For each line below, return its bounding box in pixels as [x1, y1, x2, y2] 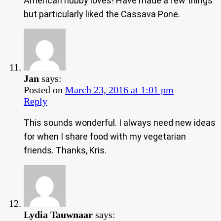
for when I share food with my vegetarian [24, 131, 186, 142]
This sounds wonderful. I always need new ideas [24, 117, 216, 128]
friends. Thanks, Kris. [24, 145, 107, 155]
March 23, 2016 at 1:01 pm [65, 84, 174, 95]
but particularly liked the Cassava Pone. [24, 8, 180, 19]
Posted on [24, 84, 65, 95]
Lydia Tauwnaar [24, 209, 93, 220]
